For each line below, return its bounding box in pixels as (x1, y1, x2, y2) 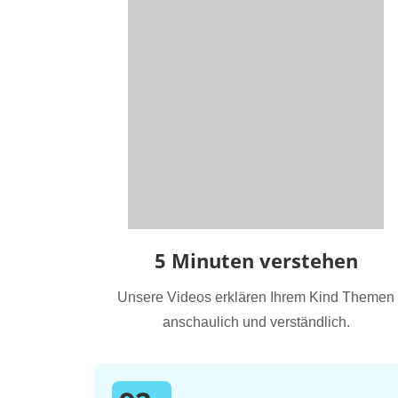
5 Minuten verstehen (154, 247, 358, 274)
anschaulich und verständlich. (162, 314, 350, 330)
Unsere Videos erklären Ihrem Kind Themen (117, 290, 394, 305)
